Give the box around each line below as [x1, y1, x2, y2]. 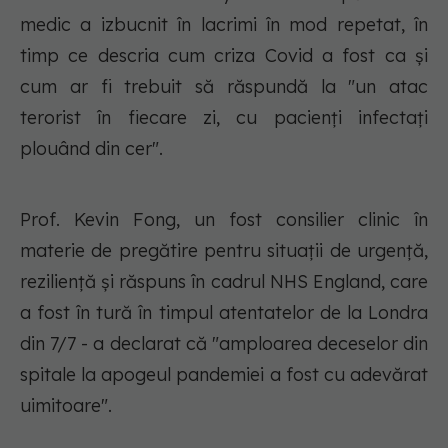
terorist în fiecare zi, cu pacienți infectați [20, 106, 428, 130]
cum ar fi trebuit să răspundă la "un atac [20, 75, 428, 99]
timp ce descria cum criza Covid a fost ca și [20, 44, 428, 68]
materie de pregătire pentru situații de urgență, [20, 239, 428, 263]
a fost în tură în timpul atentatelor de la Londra [20, 301, 428, 325]
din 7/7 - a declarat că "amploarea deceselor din [20, 332, 428, 356]
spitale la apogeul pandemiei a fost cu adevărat [20, 363, 428, 387]
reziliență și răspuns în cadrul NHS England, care [20, 270, 428, 294]
